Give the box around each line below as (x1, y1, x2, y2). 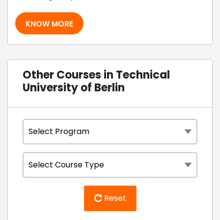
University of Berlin (23, 80, 125, 95)
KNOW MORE (26, 18, 73, 29)
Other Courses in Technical (23, 67, 170, 82)
